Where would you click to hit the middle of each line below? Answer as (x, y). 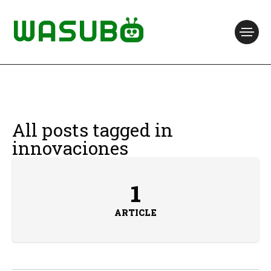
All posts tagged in (93, 130)
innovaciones (70, 148)
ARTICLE (135, 213)
